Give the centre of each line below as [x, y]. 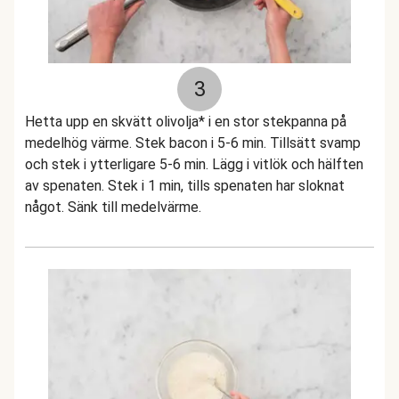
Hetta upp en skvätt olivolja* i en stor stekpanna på [186, 122]
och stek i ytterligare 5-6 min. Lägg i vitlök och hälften [194, 164]
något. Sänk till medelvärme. [113, 207]
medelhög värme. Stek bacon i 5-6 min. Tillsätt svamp [193, 143]
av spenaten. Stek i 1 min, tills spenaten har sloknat [185, 186]
